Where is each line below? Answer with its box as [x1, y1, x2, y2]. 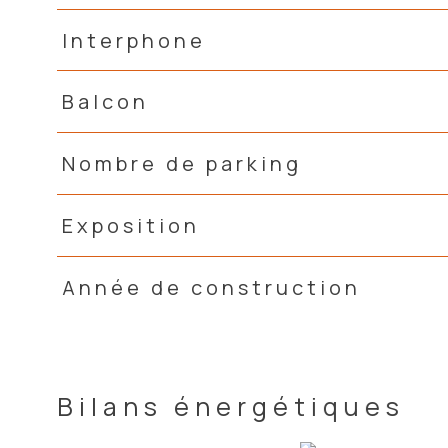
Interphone [61, 26, 206, 54]
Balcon [61, 88, 149, 116]
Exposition [61, 211, 200, 239]
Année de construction [61, 273, 361, 301]
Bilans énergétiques [57, 389, 405, 425]
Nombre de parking [61, 150, 302, 178]
